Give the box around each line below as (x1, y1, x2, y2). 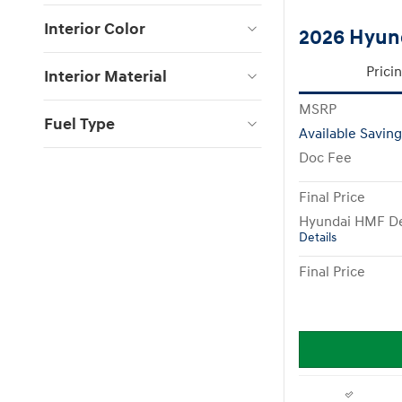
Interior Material (44, 66, 167, 87)
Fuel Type (44, 113, 115, 135)
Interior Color (44, 18, 145, 39)
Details (299, 230, 336, 245)
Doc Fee (299, 149, 352, 167)
